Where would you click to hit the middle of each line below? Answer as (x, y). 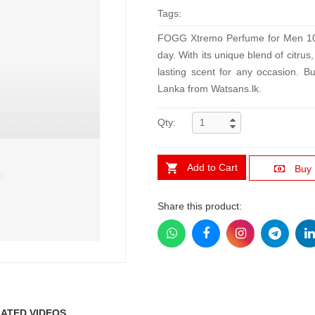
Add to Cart (212, 167)
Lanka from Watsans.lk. (210, 89)
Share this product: (200, 206)
